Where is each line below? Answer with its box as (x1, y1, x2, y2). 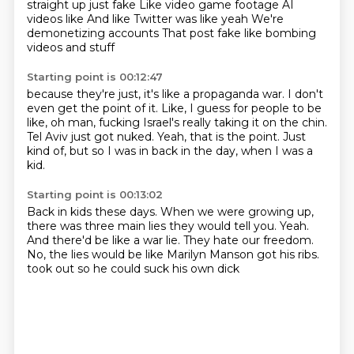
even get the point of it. (26, 101, 161, 115)
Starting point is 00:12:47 (26, 70, 163, 83)
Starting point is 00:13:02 (26, 188, 163, 201)
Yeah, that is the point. (156, 130, 283, 144)
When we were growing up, (160, 205, 314, 219)
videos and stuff (26, 40, 115, 55)
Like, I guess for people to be (160, 101, 322, 115)
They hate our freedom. (183, 233, 314, 247)
